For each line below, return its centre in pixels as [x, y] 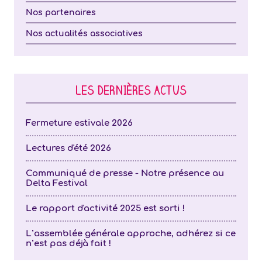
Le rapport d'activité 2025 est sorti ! [105, 208]
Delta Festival [57, 183]
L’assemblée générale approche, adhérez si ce [131, 234]
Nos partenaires [61, 13]
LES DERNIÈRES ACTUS [131, 92]
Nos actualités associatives [84, 34]
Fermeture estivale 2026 [79, 123]
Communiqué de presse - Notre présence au [125, 173]
